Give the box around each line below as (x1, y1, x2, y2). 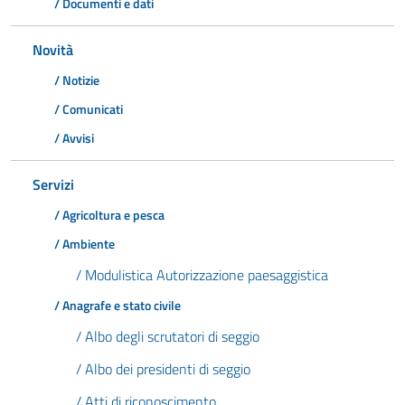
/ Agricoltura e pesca (54, 205, 165, 225)
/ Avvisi (54, 128, 94, 148)
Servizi (33, 174, 74, 195)
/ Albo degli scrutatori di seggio (76, 325, 259, 347)
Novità (33, 39, 73, 61)
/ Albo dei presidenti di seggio (76, 358, 250, 380)
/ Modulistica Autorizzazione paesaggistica (76, 264, 328, 286)
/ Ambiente (54, 234, 115, 254)
